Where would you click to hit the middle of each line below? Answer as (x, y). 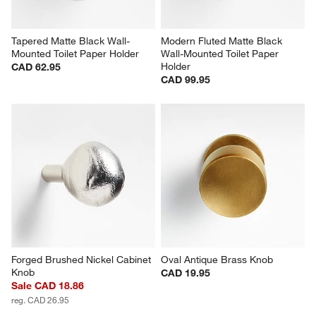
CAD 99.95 (186, 80)
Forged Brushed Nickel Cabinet (83, 260)
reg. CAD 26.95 (41, 300)
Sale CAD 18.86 (48, 286)
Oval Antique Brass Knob (217, 260)
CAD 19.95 (186, 273)
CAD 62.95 (36, 67)
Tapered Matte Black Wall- (71, 41)
